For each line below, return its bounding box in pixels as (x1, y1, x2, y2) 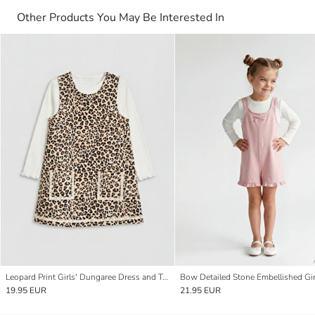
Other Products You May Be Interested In (17, 10, 224, 25)
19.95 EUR (6, 285, 46, 297)
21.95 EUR (180, 285, 221, 297)
